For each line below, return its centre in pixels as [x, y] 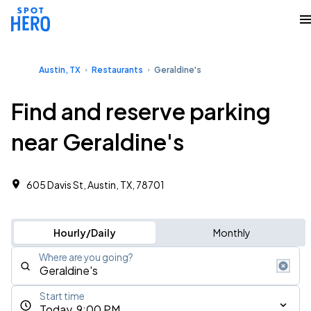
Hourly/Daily [84, 233]
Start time [62, 296]
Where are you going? [86, 257]
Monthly [232, 233]
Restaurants [117, 70]
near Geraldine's [98, 142]
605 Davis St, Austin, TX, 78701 [95, 185]
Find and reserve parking [141, 111]
